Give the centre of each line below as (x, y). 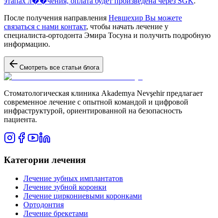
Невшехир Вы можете (145, 18)
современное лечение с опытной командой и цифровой (96, 102)
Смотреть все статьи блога (59, 67)
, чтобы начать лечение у (127, 26)
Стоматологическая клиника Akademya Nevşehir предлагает (103, 93)
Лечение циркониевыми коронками (83, 196)
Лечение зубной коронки (65, 187)
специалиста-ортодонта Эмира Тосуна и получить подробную (107, 35)
